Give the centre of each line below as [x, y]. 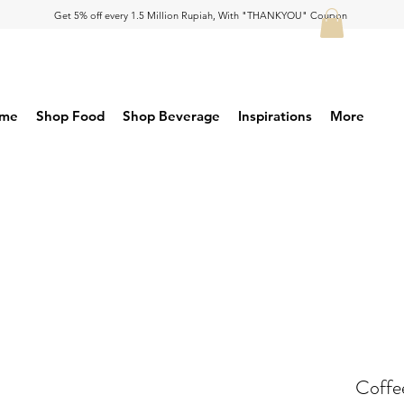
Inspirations [275, 116]
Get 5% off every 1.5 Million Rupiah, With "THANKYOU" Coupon [200, 15]
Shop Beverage [171, 116]
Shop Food [70, 116]
